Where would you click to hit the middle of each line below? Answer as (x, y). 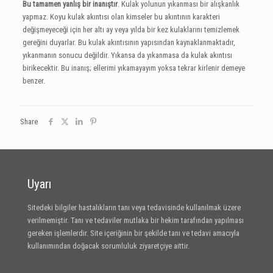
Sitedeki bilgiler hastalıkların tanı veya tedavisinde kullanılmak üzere (134, 208)
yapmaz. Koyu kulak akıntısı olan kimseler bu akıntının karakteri (121, 17)
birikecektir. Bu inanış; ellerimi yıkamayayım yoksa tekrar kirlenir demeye (133, 68)
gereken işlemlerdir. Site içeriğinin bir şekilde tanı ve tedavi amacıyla (133, 233)
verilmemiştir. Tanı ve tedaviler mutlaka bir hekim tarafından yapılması (136, 221)
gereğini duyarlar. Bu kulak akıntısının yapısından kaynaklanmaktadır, (129, 43)
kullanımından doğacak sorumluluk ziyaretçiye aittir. (108, 246)
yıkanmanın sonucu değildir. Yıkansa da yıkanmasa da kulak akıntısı (127, 55)
